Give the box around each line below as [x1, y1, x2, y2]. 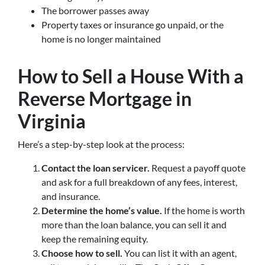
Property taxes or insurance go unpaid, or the [41, 19, 224, 31]
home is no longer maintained [41, 33, 161, 45]
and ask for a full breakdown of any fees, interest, [41, 176, 237, 188]
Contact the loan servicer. [41, 162, 150, 174]
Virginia [18, 109, 86, 133]
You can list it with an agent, [122, 247, 237, 259]
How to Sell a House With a [18, 64, 244, 88]
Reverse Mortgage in [18, 87, 192, 111]
